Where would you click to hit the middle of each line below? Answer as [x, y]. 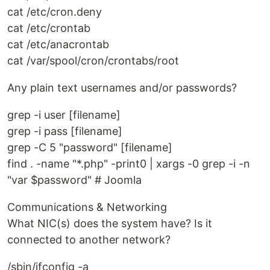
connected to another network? [89, 240]
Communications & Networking [87, 207]
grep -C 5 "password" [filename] [90, 148]
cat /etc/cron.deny [55, 12]
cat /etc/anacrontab [58, 45]
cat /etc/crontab [49, 28]
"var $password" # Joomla [74, 180]
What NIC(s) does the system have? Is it [110, 224]
